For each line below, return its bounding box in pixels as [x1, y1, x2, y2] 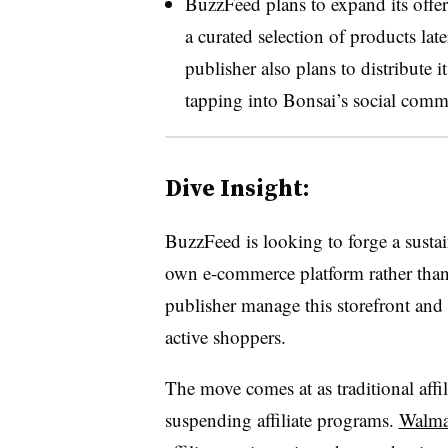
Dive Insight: [164, 170, 310, 204]
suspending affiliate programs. [164, 406, 399, 432]
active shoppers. [164, 323, 286, 349]
